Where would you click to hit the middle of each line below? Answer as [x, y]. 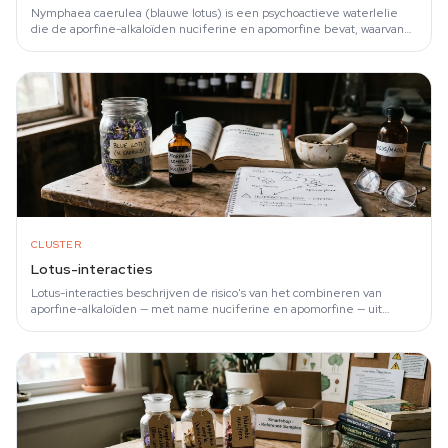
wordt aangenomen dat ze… [106, 45]
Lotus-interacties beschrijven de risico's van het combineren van [206, 293]
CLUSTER [56, 244]
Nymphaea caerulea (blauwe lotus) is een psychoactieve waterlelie [214, 13]
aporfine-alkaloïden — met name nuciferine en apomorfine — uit [206, 309]
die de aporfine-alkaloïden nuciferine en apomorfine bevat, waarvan [217, 29]
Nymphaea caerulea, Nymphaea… [123, 325]
